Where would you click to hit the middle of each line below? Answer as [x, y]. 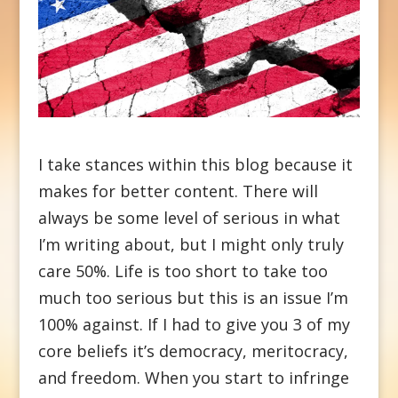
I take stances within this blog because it [195, 164]
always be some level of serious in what [189, 217]
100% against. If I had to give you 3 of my [194, 324]
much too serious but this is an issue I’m [193, 297]
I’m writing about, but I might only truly [191, 244]
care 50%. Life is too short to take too [183, 271]
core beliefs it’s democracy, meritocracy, [193, 350]
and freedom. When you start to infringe [193, 377]
